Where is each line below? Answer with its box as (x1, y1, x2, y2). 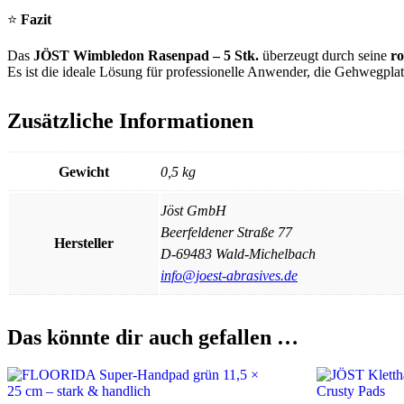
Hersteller (54, 234, 114, 251)
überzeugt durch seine (259, 47, 390, 63)
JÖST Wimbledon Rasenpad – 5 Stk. (33, 47, 259, 63)
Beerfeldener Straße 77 (161, 224, 292, 240)
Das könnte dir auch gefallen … (7, 325, 298, 349)
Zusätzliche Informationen (7, 108, 253, 133)
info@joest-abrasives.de (161, 267, 298, 283)
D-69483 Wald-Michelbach (161, 245, 316, 262)
